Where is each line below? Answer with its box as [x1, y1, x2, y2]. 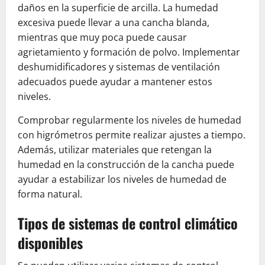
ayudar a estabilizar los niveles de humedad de [18, 172, 227, 186]
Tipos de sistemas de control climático [18, 212, 238, 234]
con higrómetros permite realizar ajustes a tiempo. [18, 128, 245, 141]
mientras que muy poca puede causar [18, 30, 187, 44]
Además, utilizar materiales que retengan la [18, 143, 212, 156]
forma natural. [18, 187, 82, 201]
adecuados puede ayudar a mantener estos [18, 75, 212, 88]
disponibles [18, 231, 83, 253]
